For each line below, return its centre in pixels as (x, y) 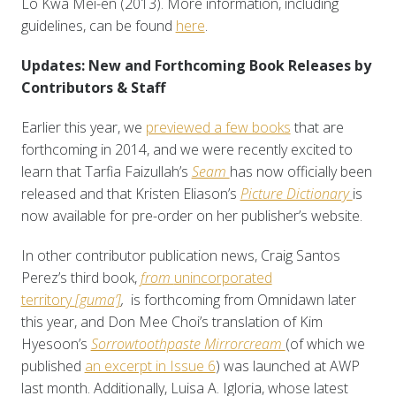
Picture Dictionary (296, 194)
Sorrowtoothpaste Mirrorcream (188, 344)
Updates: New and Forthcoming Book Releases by (196, 66)
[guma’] (98, 300)
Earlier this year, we (83, 128)
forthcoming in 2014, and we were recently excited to (187, 150)
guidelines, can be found (98, 26)
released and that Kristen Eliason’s (130, 194)
